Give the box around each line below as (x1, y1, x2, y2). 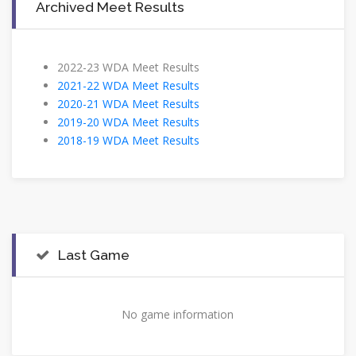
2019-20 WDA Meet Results (57, 114, 199, 130)
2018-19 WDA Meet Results (57, 133, 199, 149)
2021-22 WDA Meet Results (57, 78, 199, 94)
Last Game (58, 246, 130, 264)
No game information (122, 307, 234, 323)
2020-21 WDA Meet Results (57, 96, 199, 112)
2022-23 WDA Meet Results (57, 60, 199, 75)
